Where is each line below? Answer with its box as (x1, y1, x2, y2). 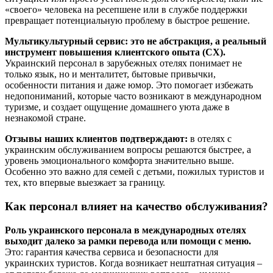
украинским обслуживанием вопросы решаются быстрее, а (5, 144, 251, 155)
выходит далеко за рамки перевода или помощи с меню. (5, 235, 251, 246)
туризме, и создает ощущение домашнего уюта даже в (5, 102, 230, 113)
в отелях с (188, 133, 232, 144)
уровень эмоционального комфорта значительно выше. (5, 155, 234, 166)
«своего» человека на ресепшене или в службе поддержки (5, 4, 247, 15)
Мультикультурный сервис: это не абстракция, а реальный (5, 36, 266, 47)
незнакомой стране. (5, 113, 86, 124)
